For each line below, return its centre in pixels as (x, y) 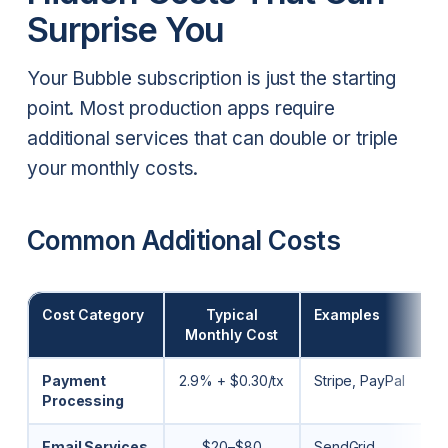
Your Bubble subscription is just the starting (211, 79)
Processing (83, 400)
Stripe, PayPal (359, 380)
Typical (232, 314)
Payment (74, 380)
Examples (347, 314)
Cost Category (92, 314)
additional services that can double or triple (212, 139)
